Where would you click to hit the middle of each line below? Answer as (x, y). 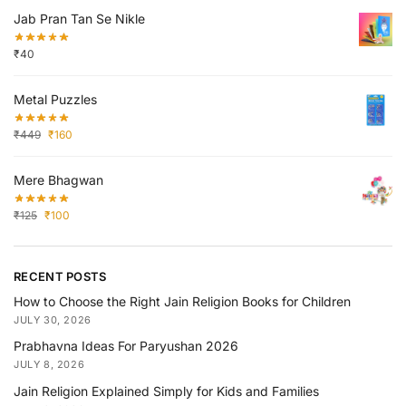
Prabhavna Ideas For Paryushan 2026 (126, 346)
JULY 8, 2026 (49, 365)
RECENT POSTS (60, 276)
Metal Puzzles (55, 99)
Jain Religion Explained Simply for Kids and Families (166, 391)
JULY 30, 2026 (53, 320)
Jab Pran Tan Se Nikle (79, 19)
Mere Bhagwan (58, 179)
